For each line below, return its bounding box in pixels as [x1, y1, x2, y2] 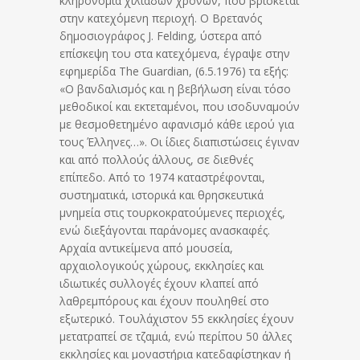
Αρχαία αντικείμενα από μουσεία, [59, 239, 233, 256]
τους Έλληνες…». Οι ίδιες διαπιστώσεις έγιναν [59, 133, 300, 149]
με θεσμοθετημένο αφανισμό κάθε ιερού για [59, 116, 294, 132]
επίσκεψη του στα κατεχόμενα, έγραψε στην [59, 45, 290, 61]
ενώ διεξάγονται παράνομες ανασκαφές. [59, 222, 270, 238]
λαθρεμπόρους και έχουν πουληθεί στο [59, 292, 269, 309]
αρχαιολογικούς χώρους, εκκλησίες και [59, 257, 264, 273]
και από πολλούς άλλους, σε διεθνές [59, 151, 253, 167]
